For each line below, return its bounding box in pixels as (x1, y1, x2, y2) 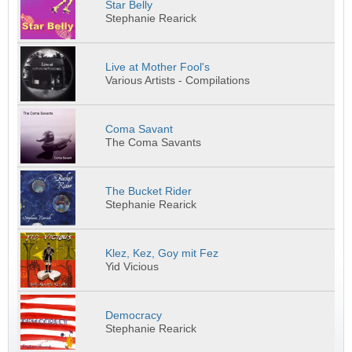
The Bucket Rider (105, 185, 192, 197)
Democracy (105, 309, 163, 321)
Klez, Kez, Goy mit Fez (105, 247, 219, 259)
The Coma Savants (105, 136, 202, 148)
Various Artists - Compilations (105, 74, 251, 86)
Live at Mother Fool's (105, 60, 211, 73)
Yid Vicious (105, 260, 159, 273)
